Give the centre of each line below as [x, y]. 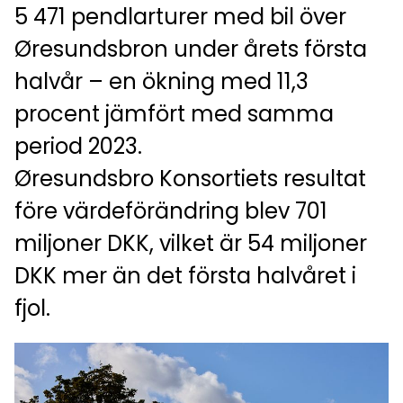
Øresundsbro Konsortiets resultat [190, 179]
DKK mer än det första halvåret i [185, 276]
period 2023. [78, 147]
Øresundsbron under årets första [191, 49]
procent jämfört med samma [174, 114]
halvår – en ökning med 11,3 [161, 82]
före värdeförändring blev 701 [171, 211]
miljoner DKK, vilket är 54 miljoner [191, 244]
